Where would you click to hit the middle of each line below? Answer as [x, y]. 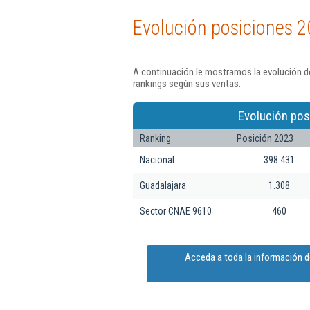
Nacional [157, 159]
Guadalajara [163, 185]
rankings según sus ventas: [187, 84]
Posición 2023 [265, 138]
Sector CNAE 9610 [176, 211]
